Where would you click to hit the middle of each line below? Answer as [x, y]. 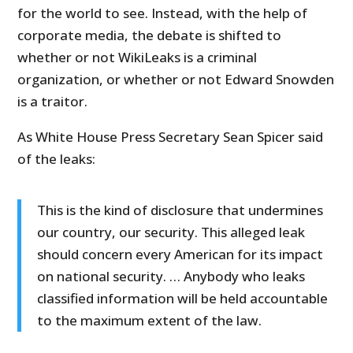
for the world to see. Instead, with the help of [163, 13]
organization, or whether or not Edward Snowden [176, 80]
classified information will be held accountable [183, 299]
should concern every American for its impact [180, 255]
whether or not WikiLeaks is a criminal [137, 58]
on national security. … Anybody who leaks [171, 277]
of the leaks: [57, 159]
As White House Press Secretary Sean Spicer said [171, 137]
